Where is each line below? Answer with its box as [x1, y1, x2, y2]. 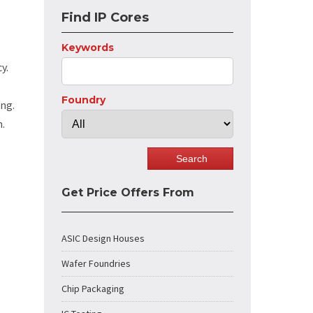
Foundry [61, 94, 105, 106]
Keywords [61, 41, 114, 54]
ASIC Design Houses [61, 232, 145, 245]
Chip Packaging [61, 282, 124, 295]
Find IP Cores [61, 10, 149, 25]
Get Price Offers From [61, 186, 194, 199]
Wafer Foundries [61, 257, 131, 270]
